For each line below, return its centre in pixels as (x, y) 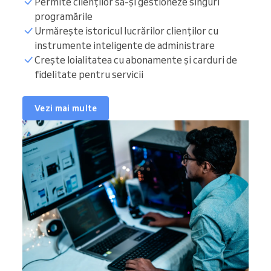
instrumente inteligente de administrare (125, 46)
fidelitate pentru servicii (89, 75)
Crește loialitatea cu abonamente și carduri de (136, 60)
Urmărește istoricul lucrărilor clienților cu (126, 31)
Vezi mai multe (66, 108)
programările (64, 17)
